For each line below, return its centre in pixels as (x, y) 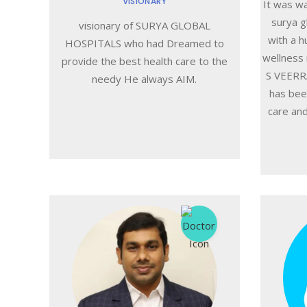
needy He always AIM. (145, 79)
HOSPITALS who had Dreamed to (144, 44)
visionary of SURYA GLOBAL (144, 26)
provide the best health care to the (144, 61)
